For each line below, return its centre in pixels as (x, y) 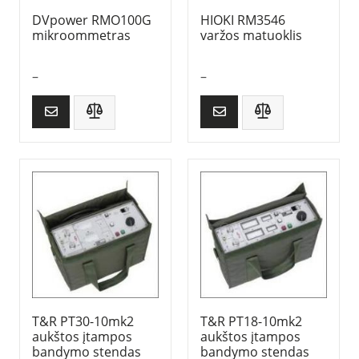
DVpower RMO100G (92, 20)
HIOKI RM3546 (243, 20)
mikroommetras (81, 35)
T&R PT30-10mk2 (83, 321)
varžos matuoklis (251, 35)
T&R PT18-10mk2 (251, 321)
